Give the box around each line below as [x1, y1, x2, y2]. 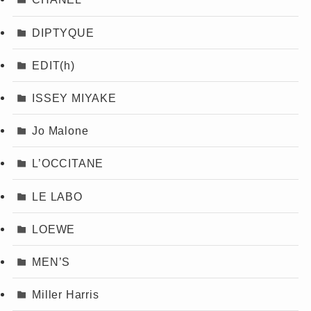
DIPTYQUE [32, 26, 94, 39]
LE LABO [32, 190, 83, 203]
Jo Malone [32, 124, 89, 137]
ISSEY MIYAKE [32, 92, 117, 105]
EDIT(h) [32, 58, 75, 72]
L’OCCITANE [32, 157, 104, 170]
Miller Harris [32, 288, 99, 301]
